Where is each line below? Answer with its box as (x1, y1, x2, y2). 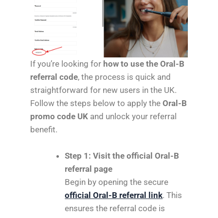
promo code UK (30, 111, 89, 121)
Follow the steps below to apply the (30, 98, 163, 108)
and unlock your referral (88, 111, 177, 121)
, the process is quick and (78, 72, 171, 82)
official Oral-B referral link (65, 190, 163, 200)
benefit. (30, 124, 58, 134)
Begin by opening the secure (65, 177, 169, 187)
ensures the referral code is (65, 203, 165, 214)
